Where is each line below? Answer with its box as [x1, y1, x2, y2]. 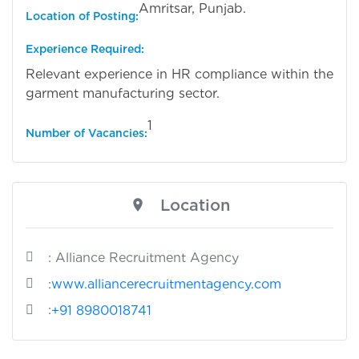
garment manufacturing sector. [26, 85, 220, 101]
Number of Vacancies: [26, 126, 147, 139]
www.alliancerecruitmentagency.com [51, 276, 281, 292]
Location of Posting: [26, 9, 139, 22]
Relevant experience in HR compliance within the [26, 66, 333, 82]
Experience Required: [26, 42, 144, 55]
